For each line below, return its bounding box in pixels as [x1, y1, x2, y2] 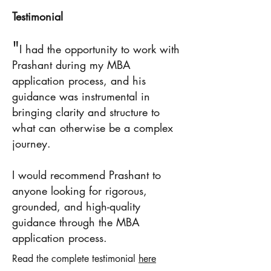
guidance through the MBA [12, 215, 140, 229]
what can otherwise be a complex [12, 120, 173, 135]
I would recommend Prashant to [12, 168, 161, 182]
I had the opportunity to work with [19, 42, 180, 56]
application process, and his [12, 73, 146, 88]
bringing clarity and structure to [12, 105, 160, 119]
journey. [12, 136, 51, 151]
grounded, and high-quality [12, 199, 140, 214]
